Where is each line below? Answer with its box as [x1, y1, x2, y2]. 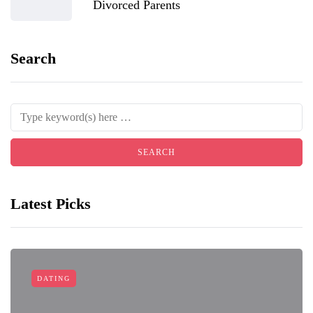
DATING [37, 275, 71, 282]
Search [10, 50, 56, 67]
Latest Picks [10, 195, 91, 212]
